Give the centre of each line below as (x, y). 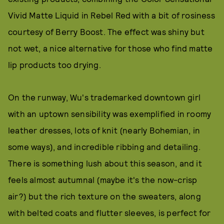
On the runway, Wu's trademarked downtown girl (104, 97)
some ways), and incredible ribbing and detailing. (104, 146)
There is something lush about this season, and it (105, 163)
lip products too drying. (55, 64)
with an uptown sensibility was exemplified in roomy (110, 113)
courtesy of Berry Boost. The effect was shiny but (106, 31)
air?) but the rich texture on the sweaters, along (104, 196)
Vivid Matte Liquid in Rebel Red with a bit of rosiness (111, 15)
